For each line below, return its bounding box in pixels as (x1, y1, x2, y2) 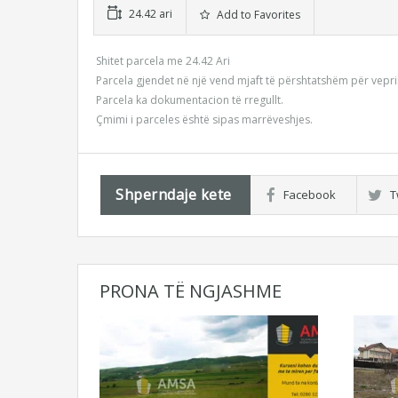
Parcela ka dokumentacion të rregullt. (96, 92, 283, 107)
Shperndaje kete (115, 185, 232, 204)
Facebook (283, 187, 336, 203)
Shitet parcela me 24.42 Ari (96, 53, 230, 68)
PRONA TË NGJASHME (99, 279, 282, 303)
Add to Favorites (214, 7, 300, 22)
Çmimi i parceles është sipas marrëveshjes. (96, 112, 313, 127)
